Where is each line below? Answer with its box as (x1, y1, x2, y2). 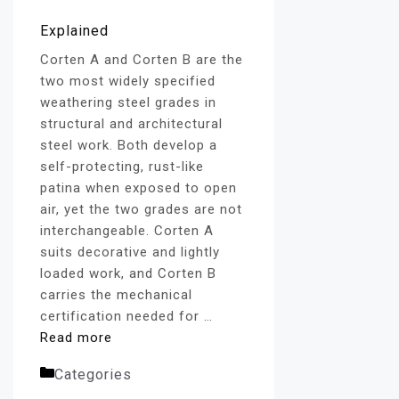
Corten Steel (136, 366, 224, 383)
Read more (40, 330, 112, 346)
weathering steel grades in (40, 94, 216, 110)
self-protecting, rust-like (40, 159, 204, 175)
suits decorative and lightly (40, 244, 220, 260)
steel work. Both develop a (40, 137, 217, 153)
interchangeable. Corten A (40, 223, 214, 239)
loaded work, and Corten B (40, 265, 216, 281)
